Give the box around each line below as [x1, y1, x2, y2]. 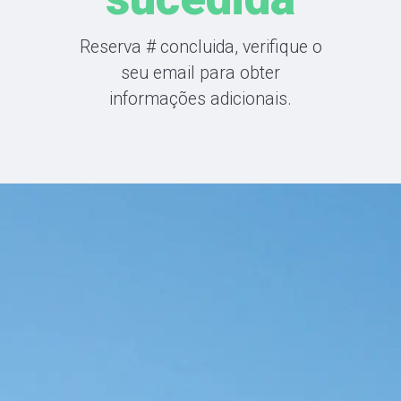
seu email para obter [121, 63, 280, 83]
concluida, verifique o [159, 37, 322, 57]
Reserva [79, 37, 141, 57]
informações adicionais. [109, 89, 292, 109]
